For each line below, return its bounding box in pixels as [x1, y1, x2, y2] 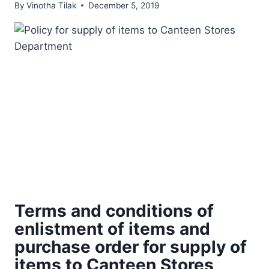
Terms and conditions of [14, 200, 214, 221]
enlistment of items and [14, 218, 210, 239]
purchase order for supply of [14, 236, 247, 257]
